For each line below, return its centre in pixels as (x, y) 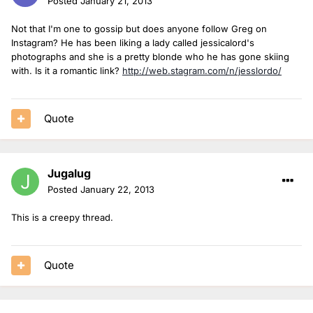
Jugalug (69, 173)
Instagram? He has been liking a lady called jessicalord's (133, 42)
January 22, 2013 (117, 189)
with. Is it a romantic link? (67, 70)
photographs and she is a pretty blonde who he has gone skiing (150, 56)
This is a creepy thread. (62, 217)
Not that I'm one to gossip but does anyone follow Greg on (139, 28)
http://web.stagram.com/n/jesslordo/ (202, 70)
